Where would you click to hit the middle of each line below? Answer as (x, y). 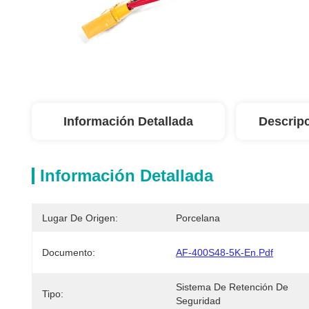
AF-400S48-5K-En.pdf (225, 252)
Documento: (69, 252)
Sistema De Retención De (232, 287)
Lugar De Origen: (80, 218)
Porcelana (198, 218)
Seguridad (198, 301)
